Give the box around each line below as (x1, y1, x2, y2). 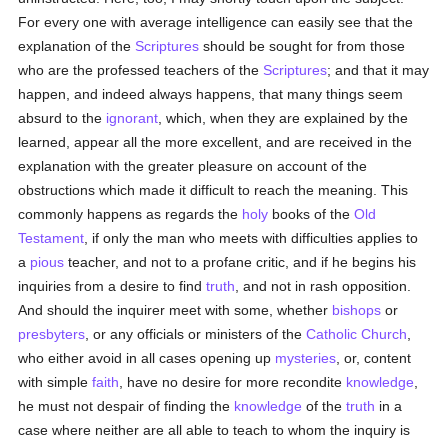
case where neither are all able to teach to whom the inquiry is (18, 422, 411, 438)
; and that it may (327, 62, 430, 78)
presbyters (18, 326, 86, 342)
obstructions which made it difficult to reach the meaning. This (18, 182, 409, 198)
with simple (18, 374, 93, 390)
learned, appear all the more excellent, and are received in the (18, 134, 413, 150)
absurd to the (18, 110, 107, 126)
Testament (18, 230, 85, 246)
